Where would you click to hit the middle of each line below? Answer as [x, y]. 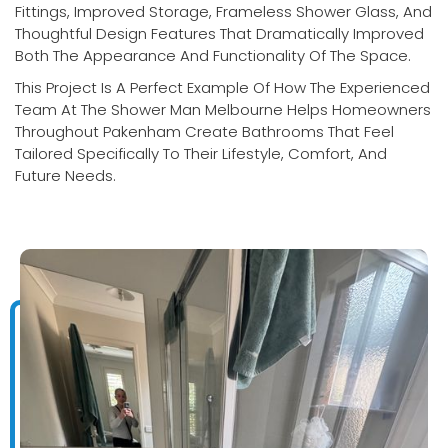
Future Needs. [65, 175]
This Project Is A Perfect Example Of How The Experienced [222, 87]
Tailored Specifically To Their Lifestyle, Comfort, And [201, 153]
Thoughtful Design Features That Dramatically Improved [219, 33]
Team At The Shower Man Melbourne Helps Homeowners [223, 109]
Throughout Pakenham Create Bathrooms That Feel [204, 131]
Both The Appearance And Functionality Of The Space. [213, 55]
